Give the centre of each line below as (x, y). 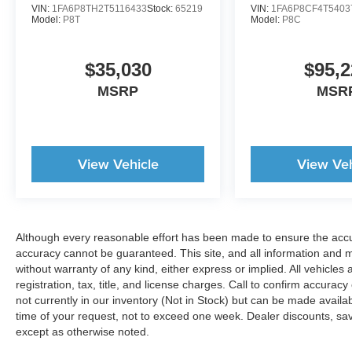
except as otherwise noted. (82, 332)
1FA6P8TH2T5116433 (99, 9)
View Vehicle (118, 164)
